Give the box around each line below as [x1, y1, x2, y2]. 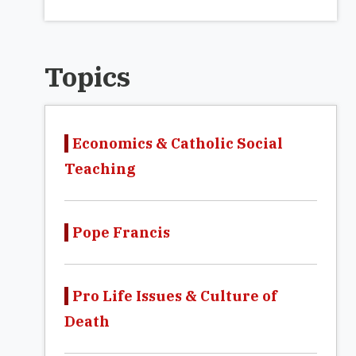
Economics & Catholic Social [72, 134, 283, 153]
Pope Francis [72, 223, 170, 242]
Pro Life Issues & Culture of [72, 287, 277, 305]
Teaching [64, 160, 136, 178]
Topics [44, 59, 130, 94]
